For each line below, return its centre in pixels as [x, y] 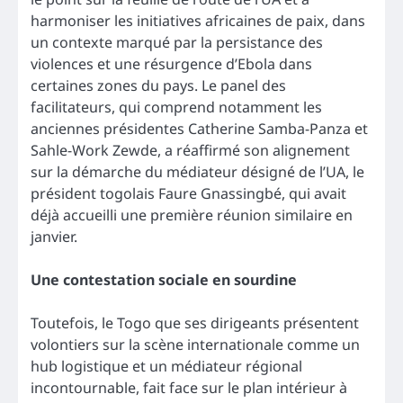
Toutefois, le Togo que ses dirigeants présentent [195, 323]
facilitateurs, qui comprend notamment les [176, 107]
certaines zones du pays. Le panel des [158, 85]
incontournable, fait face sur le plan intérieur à [189, 388]
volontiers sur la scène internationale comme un [195, 345]
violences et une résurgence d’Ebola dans [171, 63]
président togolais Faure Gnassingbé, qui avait [188, 193]
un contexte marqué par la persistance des [177, 42]
